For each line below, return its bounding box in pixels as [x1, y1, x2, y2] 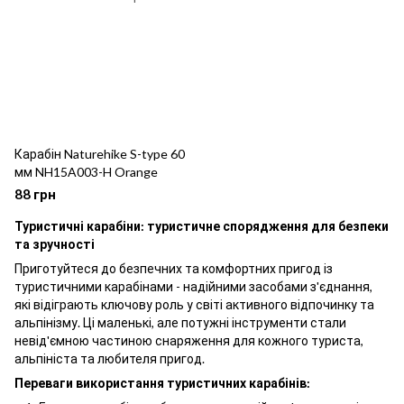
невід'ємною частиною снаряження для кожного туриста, [14, 333, 363, 348]
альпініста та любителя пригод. [14, 351, 205, 366]
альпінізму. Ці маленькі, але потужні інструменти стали [14, 315, 346, 330]
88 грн [14, 186, 56, 202]
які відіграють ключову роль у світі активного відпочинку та [14, 297, 374, 312]
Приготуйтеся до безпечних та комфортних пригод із [14, 261, 333, 276]
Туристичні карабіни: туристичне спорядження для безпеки [14, 218, 389, 234]
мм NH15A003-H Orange [14, 164, 158, 179]
